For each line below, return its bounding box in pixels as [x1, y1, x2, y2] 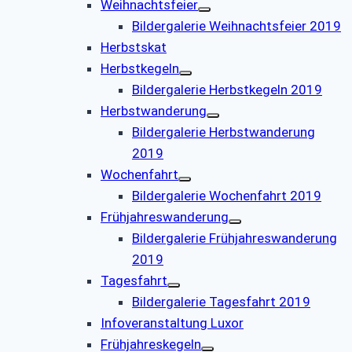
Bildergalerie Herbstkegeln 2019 [132, 81, 322, 97]
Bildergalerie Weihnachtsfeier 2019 [132, 17, 341, 34]
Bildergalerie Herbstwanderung [132, 123, 315, 140]
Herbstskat [101, 38, 167, 55]
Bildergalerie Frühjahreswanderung [132, 229, 337, 246]
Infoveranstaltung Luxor [101, 314, 244, 331]
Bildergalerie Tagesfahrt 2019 [132, 293, 310, 310]
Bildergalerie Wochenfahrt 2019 [132, 187, 321, 203]
